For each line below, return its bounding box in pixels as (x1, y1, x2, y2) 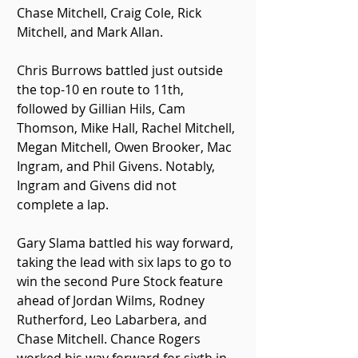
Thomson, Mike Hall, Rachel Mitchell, (17, 119, 238, 137)
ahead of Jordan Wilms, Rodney (17, 292, 208, 309)
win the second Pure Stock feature (17, 272, 226, 290)
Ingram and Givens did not (17, 177, 180, 194)
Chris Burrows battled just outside (17, 62, 226, 79)
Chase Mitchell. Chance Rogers (17, 330, 204, 348)
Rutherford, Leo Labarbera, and (17, 311, 210, 328)
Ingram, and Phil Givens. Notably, (17, 157, 218, 175)
